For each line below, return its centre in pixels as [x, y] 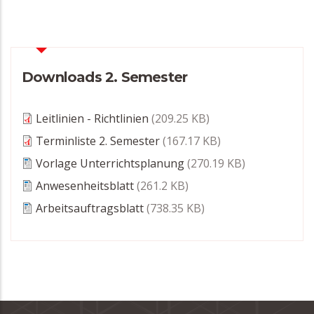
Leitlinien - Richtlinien [92, 119]
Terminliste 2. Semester [98, 141]
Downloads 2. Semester [105, 77]
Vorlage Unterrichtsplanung [110, 164]
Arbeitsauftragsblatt [90, 209]
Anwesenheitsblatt [85, 186]
